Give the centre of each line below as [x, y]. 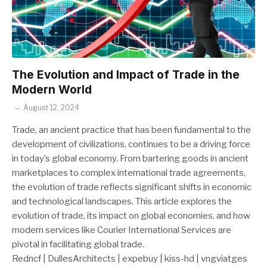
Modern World [52, 89]
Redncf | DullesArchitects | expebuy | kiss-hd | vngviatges [130, 258]
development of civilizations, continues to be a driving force [131, 144]
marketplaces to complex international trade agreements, [129, 173]
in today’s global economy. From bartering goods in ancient [130, 158]
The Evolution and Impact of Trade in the [126, 74]
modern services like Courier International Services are [122, 230]
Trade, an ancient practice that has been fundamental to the [131, 130]
